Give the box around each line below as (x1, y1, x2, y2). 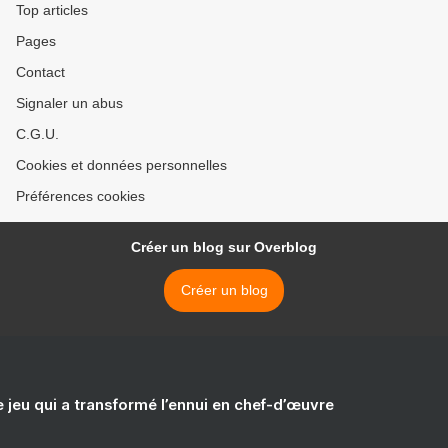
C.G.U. (16, 126, 59, 143)
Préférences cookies (16, 188, 145, 205)
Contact (16, 64, 65, 81)
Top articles (16, 2, 88, 19)
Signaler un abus (16, 95, 123, 112)
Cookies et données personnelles (16, 157, 227, 174)
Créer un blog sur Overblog (131, 239, 317, 256)
